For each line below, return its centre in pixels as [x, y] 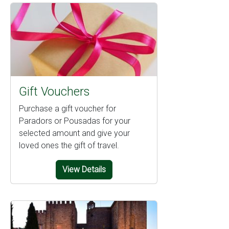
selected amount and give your [74, 133]
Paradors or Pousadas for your [75, 121]
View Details [84, 169]
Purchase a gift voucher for [67, 109]
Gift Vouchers [54, 91]
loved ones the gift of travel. [69, 145]
